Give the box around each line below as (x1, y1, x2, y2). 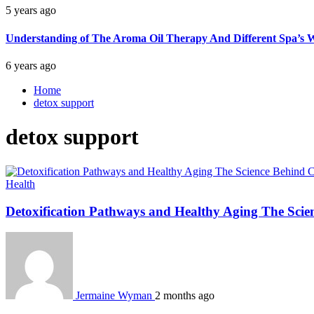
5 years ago (6, 4, 56, 17)
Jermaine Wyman (76, 289, 152, 302)
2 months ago (155, 289, 214, 302)
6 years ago (6, 59, 56, 71)
